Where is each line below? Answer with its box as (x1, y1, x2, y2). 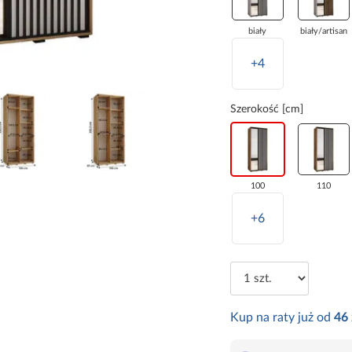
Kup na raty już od (229, 311, 334, 324)
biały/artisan (299, 27, 347, 36)
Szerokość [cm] (229, 104, 303, 115)
